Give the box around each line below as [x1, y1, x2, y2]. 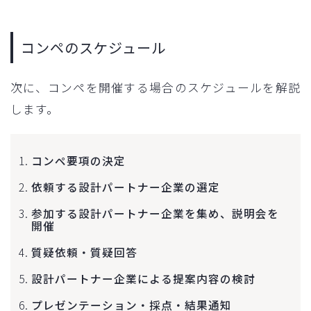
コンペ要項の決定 [31, 152, 126, 169]
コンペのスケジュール [21, 37, 166, 58]
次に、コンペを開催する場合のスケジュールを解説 [10, 78, 301, 96]
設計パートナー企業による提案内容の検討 [31, 270, 255, 287]
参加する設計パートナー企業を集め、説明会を [31, 205, 279, 221]
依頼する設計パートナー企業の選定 [31, 178, 220, 195]
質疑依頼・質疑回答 [31, 244, 137, 260]
